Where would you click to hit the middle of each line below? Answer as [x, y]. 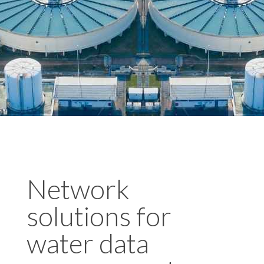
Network [78, 189]
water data [88, 243]
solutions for [99, 216]
